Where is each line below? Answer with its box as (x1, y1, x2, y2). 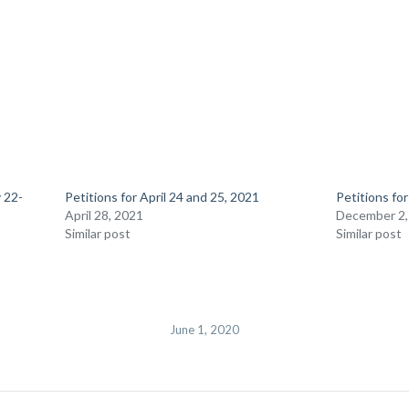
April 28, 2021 (65, 207, 143, 223)
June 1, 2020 (170, 322, 239, 337)
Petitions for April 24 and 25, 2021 (65, 189, 259, 204)
